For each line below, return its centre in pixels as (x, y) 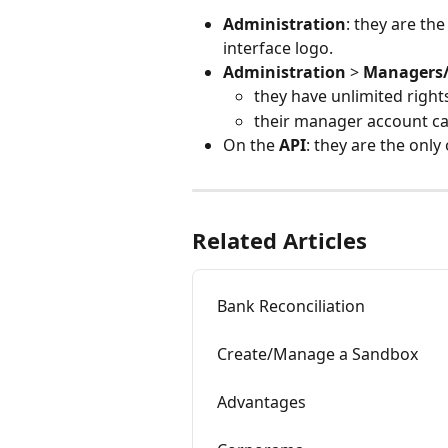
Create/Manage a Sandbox (317, 354)
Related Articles (279, 240)
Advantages (261, 402)
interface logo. (278, 47)
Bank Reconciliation (291, 306)
